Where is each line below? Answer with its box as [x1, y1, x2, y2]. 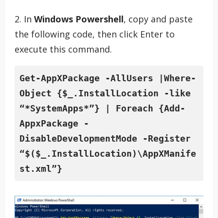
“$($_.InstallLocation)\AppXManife [19, 148, 196, 159]
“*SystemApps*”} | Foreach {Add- [19, 103, 185, 114]
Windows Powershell [34, 13, 124, 25]
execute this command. [15, 43, 112, 55]
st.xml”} [19, 163, 62, 174]
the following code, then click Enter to [15, 28, 175, 40]
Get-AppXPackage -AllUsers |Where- [19, 73, 196, 84]
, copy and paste [124, 13, 193, 25]
